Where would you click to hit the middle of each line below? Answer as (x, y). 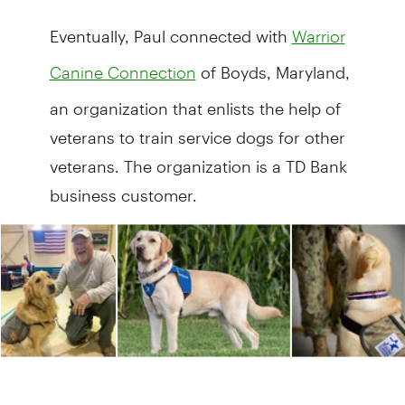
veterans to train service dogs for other (197, 129)
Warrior (318, 36)
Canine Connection (122, 72)
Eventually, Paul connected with (170, 28)
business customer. (123, 187)
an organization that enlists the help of (195, 100)
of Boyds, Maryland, (273, 64)
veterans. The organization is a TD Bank (198, 158)
